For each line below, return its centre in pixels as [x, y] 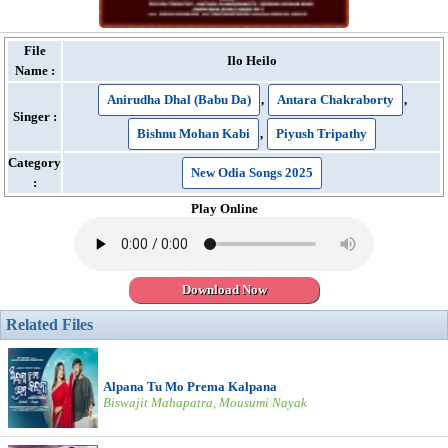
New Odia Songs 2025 [251, 172]
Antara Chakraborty [335, 99]
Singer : [34, 116]
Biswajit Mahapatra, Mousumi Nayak [205, 402]
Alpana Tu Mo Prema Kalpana [190, 386]
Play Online [224, 208]
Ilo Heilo [251, 60]
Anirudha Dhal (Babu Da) [178, 99]
